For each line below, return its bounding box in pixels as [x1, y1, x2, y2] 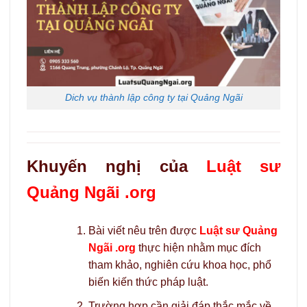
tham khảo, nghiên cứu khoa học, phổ [88, 259, 271, 271]
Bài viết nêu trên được [88, 225, 199, 237]
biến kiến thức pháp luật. [88, 276, 208, 288]
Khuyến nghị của [27, 157, 206, 176]
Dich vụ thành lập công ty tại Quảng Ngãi [64, 92, 243, 103]
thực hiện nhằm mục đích [135, 242, 261, 254]
